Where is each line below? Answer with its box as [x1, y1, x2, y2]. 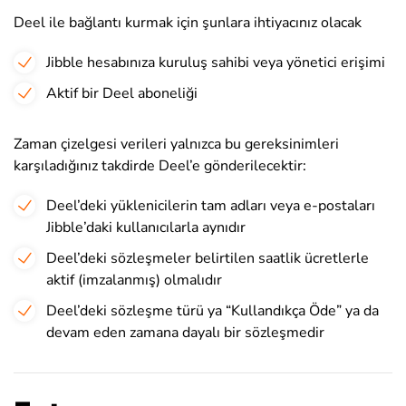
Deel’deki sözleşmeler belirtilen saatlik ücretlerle [46, 248, 369, 268]
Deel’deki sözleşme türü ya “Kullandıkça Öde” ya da [46, 301, 379, 321]
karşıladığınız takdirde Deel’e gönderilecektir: [14, 156, 306, 176]
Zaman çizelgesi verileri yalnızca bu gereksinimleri [14, 134, 339, 154]
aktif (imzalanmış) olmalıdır [46, 270, 222, 290]
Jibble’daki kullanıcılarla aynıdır [46, 217, 246, 237]
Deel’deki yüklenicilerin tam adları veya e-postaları [46, 196, 375, 216]
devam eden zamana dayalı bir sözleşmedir [46, 323, 324, 343]
